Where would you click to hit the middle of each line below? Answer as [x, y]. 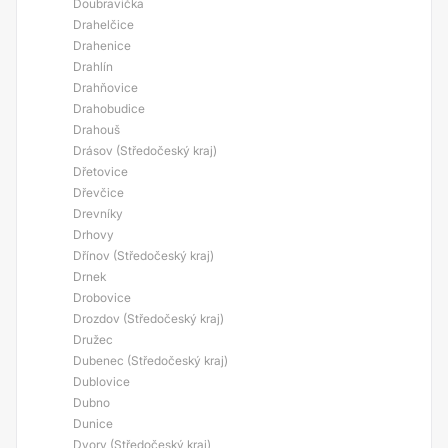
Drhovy [93, 234]
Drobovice [102, 297]
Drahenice [102, 45]
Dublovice [101, 381]
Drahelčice [103, 24]
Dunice [93, 423]
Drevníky [98, 213]
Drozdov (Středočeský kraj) [148, 318]
